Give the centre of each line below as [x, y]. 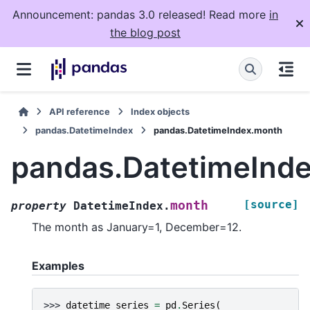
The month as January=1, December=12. [137, 227]
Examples [58, 265]
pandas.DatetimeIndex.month [218, 130]
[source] [271, 204]
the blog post [145, 33]
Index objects [161, 112]
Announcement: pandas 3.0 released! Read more [141, 15]
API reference [80, 112]
